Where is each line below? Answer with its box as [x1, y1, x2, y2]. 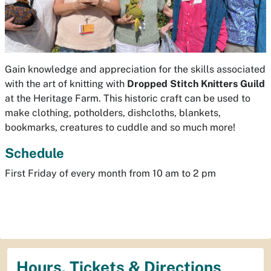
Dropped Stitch [127, 77, 201, 90]
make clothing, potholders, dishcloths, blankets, [5, 106, 221, 119]
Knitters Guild [201, 77, 265, 90]
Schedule [5, 145, 64, 161]
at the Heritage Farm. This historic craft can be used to [5, 92, 250, 104]
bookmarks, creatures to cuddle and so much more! [5, 121, 235, 133]
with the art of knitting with [5, 77, 127, 90]
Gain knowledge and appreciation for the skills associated [5, 63, 266, 75]
